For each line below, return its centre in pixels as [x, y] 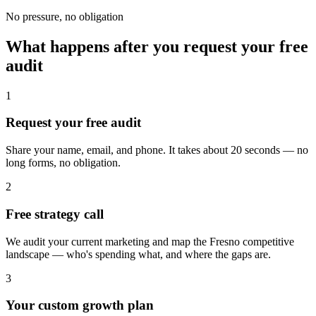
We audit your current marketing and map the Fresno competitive [150, 241]
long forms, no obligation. [63, 163]
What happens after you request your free [157, 46]
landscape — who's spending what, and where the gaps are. [138, 254]
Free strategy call [55, 214]
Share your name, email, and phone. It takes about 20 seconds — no [157, 150]
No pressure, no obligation [65, 16]
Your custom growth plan [80, 305]
